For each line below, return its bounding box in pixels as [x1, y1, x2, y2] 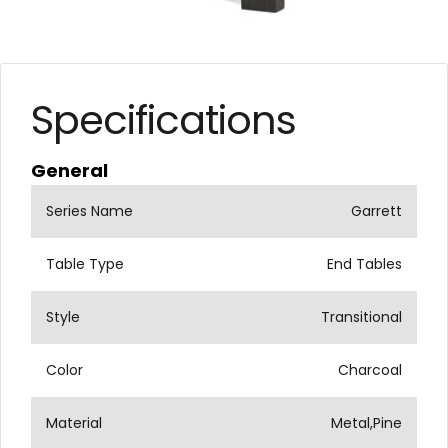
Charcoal [338, 359, 402, 380]
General [31, 157, 108, 183]
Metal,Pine [331, 412, 402, 433]
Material [46, 412, 102, 433]
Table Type [46, 253, 124, 274]
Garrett [351, 200, 402, 221]
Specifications [31, 91, 296, 148]
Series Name [46, 200, 133, 221]
